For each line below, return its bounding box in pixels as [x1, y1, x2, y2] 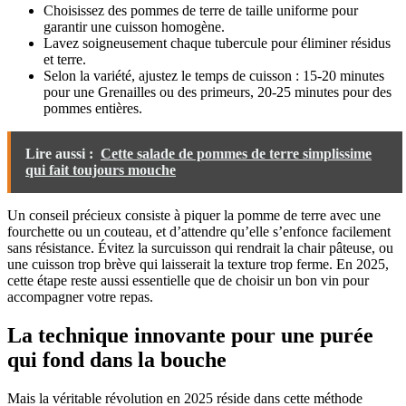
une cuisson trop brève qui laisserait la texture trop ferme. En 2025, [7, 256, 389, 273]
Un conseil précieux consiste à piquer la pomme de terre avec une [7, 208, 381, 224]
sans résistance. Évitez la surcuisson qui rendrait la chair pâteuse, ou [7, 240, 393, 256]
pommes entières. [43, 101, 142, 117]
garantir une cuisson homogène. [43, 19, 225, 35]
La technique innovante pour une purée [7, 324, 373, 348]
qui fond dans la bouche [7, 348, 227, 372]
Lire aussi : [25, 146, 93, 162]
